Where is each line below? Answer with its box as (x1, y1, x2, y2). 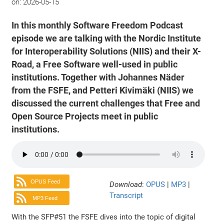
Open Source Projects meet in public (11, 110, 158, 122)
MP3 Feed (32, 195, 58, 201)
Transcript (109, 190, 143, 200)
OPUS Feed (30, 178, 60, 185)
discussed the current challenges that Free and (11, 97, 200, 109)
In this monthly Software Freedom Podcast (11, 19, 183, 31)
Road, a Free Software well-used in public (11, 58, 178, 70)
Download (109, 179, 142, 189)
